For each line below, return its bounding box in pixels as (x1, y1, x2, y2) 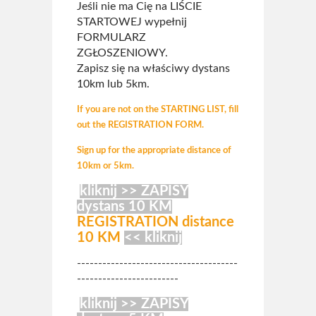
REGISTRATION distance (77, 215, 234, 229)
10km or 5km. (77, 161, 134, 171)
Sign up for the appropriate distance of (77, 145, 231, 155)
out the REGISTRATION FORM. (77, 120, 204, 130)
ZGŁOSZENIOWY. (77, 47, 168, 59)
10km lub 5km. (77, 78, 150, 90)
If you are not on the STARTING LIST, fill (77, 104, 238, 114)
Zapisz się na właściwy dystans (77, 63, 230, 74)
